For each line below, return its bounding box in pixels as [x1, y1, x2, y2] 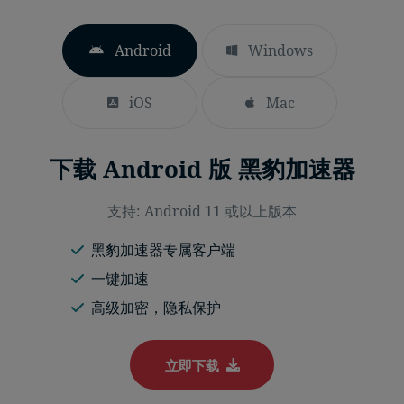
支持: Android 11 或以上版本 [107, 201, 297, 222]
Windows [248, 41, 313, 61]
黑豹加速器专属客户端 [91, 240, 235, 261]
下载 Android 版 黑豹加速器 [49, 152, 355, 186]
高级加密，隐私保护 [91, 298, 221, 318]
